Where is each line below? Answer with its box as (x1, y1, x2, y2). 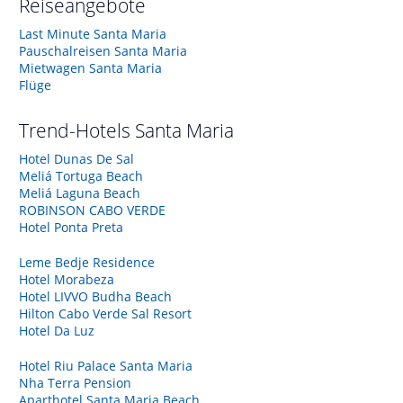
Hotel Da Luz (19, 321, 94, 339)
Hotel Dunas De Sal (19, 149, 134, 167)
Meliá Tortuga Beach (19, 166, 143, 184)
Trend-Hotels (19, 117, 135, 143)
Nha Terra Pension (19, 373, 131, 391)
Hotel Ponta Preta (19, 218, 123, 236)
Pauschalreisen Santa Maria (19, 41, 187, 59)
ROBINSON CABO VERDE (19, 201, 166, 219)
